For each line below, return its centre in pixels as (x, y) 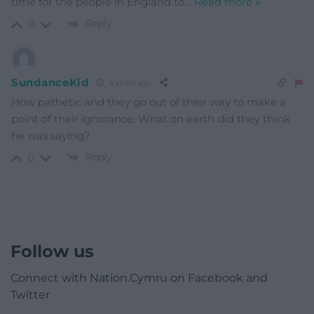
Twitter (30, 294)
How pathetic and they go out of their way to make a (149, 102)
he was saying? (51, 135)
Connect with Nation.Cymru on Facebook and (139, 278)
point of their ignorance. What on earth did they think (151, 118)
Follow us (52, 251)
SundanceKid (50, 83)
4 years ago (129, 83)
